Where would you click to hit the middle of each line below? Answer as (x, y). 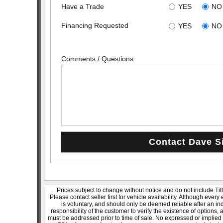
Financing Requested (95, 26)
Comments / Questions (97, 59)
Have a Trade (83, 6)
